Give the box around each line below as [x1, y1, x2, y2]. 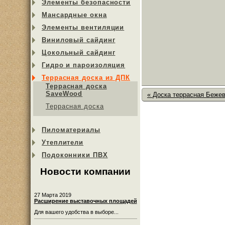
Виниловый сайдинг [42, 36, 116, 44]
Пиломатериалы [42, 126, 100, 134]
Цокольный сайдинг [42, 49, 116, 56]
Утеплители [42, 139, 84, 146]
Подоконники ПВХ [42, 151, 108, 159]
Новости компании [40, 166, 131, 177]
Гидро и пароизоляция [42, 61, 126, 69]
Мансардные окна [42, 11, 107, 19]
